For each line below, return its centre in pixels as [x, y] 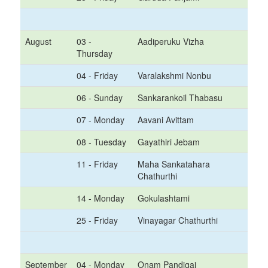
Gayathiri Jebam [169, 142]
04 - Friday [97, 75]
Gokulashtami [164, 198]
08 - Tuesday [101, 142]
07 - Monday [100, 120]
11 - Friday [97, 164]
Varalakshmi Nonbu [174, 75]
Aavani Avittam [166, 120]
